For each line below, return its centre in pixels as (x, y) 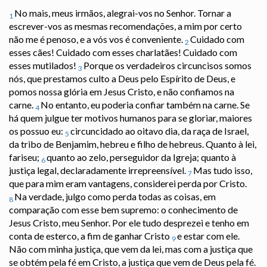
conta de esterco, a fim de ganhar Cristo (90, 236)
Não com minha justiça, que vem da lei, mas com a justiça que (131, 249)
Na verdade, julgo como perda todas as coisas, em (115, 197)
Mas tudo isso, (223, 170)
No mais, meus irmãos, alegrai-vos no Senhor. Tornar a (123, 13)
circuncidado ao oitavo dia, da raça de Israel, (159, 131)
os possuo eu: (37, 131)
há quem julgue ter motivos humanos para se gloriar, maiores (131, 118)
